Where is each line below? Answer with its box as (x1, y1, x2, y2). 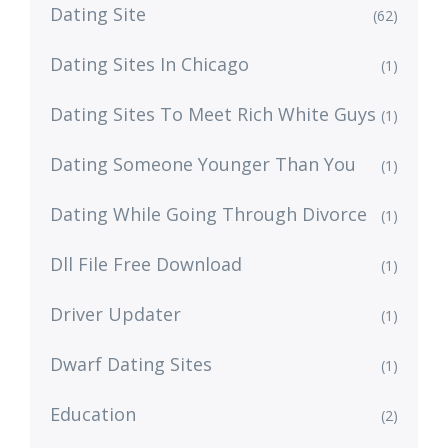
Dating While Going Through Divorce (50, 202, 367, 227)
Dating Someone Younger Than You (50, 152, 356, 177)
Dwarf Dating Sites (50, 352, 212, 377)
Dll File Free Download (50, 252, 242, 277)
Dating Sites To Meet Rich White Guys (50, 102, 376, 127)
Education (50, 402, 136, 427)
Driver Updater (50, 302, 181, 327)
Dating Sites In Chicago (50, 52, 249, 77)
